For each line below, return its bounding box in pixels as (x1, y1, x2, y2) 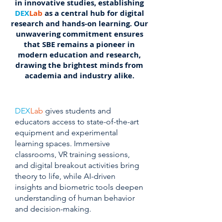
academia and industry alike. (24, 70, 134, 81)
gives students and (45, 106, 111, 115)
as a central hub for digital (42, 8, 144, 18)
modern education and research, (18, 50, 141, 60)
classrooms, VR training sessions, (15, 150, 130, 159)
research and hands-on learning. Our (10, 18, 148, 29)
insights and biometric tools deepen (15, 182, 143, 192)
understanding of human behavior (15, 193, 135, 203)
